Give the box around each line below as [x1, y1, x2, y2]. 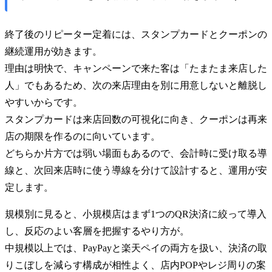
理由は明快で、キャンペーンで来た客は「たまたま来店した [5, 63, 267, 73]
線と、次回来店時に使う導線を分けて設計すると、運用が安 [5, 165, 267, 175]
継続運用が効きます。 [5, 46, 102, 56]
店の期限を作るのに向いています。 [5, 131, 160, 141]
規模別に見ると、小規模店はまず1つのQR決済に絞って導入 [5, 208, 267, 219]
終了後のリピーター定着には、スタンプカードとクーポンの [5, 29, 267, 39]
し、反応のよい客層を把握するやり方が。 [5, 225, 189, 236]
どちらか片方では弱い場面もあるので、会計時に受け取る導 [5, 148, 267, 158]
